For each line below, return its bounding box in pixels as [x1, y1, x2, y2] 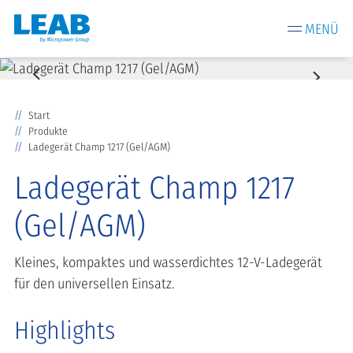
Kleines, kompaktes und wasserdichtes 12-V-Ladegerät [14, 253, 322, 271]
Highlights [14, 315, 115, 345]
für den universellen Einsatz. [14, 274, 175, 292]
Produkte [28, 124, 68, 138]
